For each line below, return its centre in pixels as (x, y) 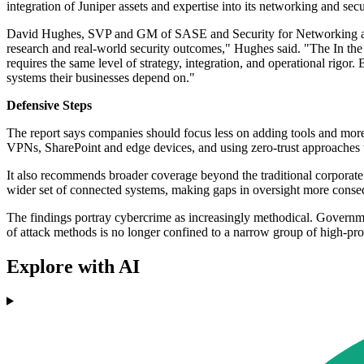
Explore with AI (73, 266)
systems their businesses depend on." (101, 78)
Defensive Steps (49, 106)
